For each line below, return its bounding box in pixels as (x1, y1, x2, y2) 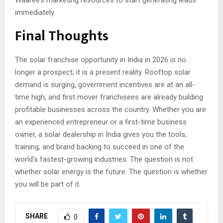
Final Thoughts (15, 24, 109, 48)
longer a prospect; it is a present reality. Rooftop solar (15, 68, 191, 77)
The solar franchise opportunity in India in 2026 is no (15, 55, 186, 65)
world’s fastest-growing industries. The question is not (15, 155, 193, 164)
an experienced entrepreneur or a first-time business (15, 117, 187, 127)
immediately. (15, 8, 55, 17)
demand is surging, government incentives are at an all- (15, 80, 195, 90)
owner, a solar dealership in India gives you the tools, (15, 130, 187, 139)
